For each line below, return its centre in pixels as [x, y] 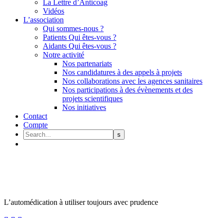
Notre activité [64, 55]
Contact [35, 116]
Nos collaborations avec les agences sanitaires [132, 81]
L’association [44, 20]
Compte [36, 125]
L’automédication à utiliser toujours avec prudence [81, 202]
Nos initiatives [84, 107]
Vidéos [54, 11]
